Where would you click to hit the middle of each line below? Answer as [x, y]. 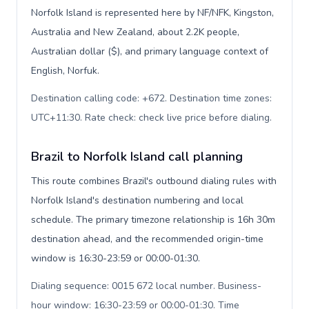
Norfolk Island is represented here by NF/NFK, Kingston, [152, 13]
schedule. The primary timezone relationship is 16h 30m [153, 220]
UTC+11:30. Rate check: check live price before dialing [150, 118]
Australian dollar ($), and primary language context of [150, 51]
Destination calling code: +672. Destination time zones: [151, 98]
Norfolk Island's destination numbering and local [137, 200]
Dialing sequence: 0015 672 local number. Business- [146, 286]
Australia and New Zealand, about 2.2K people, [135, 32]
